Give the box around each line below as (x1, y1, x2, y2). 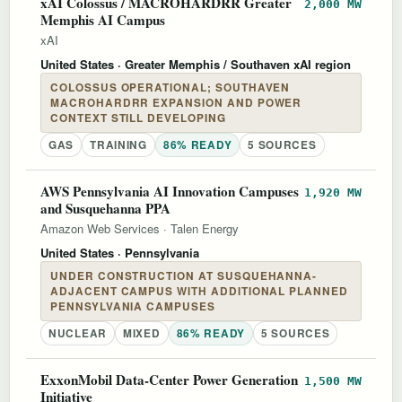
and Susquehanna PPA (40, 197, 170, 218)
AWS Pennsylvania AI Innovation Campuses (40, 180, 299, 201)
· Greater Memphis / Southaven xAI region (114, 55, 351, 73)
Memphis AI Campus (40, 9, 165, 30)
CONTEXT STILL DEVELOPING (50, 109, 226, 126)
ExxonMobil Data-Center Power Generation (40, 369, 298, 389)
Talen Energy (170, 219, 239, 237)
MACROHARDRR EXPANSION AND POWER (50, 94, 302, 110)
